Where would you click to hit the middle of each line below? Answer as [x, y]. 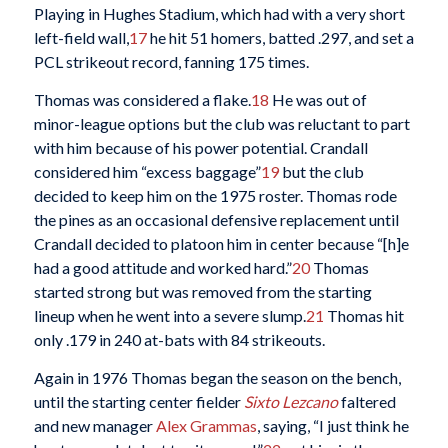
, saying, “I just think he [332, 425]
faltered [366, 401]
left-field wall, [81, 38]
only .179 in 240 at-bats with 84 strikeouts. [179, 339]
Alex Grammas [206, 425]
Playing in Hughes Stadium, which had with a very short [219, 14]
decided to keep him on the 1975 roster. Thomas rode [215, 195]
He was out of [317, 99]
